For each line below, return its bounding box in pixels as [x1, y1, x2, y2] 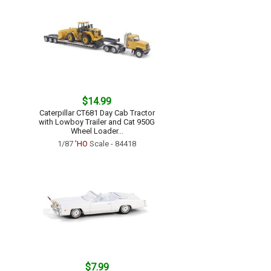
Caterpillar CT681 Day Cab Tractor [39, 108, 155, 117]
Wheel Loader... [70, 126, 123, 135]
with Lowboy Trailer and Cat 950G [39, 117, 155, 126]
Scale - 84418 [88, 139, 136, 148]
